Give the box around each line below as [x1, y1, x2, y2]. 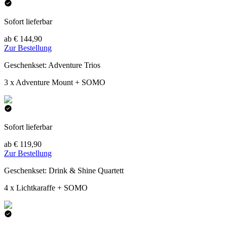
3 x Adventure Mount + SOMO [4, 78, 105, 87]
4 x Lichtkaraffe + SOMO [4, 183, 88, 193]
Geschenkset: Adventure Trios [4, 61, 100, 70]
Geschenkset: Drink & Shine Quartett [4, 166, 124, 175]
